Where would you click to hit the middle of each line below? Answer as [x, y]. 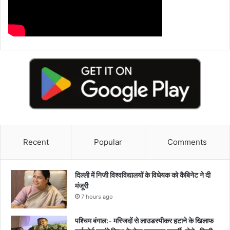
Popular [108, 142]
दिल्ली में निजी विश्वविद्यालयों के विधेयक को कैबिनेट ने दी [143, 175]
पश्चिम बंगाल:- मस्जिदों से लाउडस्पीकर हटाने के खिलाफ [144, 220]
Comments [187, 142]
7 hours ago [97, 196]
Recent [36, 142]
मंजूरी [82, 185]
